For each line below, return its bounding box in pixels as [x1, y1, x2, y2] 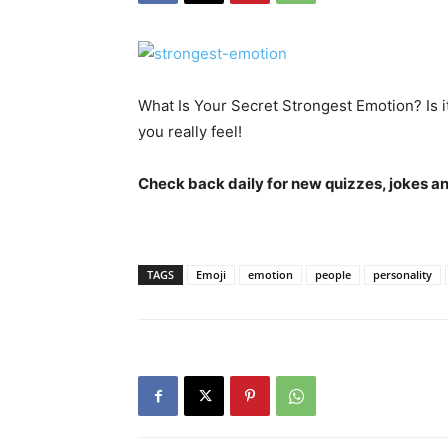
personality [373, 267, 432, 282]
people [315, 267, 351, 282]
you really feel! [138, 122, 242, 141]
